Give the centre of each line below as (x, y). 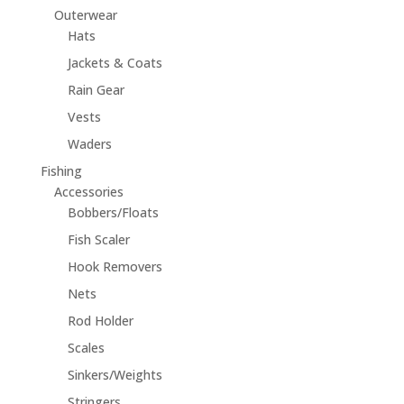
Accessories (88, 192)
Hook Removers (115, 267)
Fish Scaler (98, 240)
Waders (89, 144)
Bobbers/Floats (113, 213)
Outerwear (85, 15)
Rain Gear (96, 90)
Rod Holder (100, 321)
